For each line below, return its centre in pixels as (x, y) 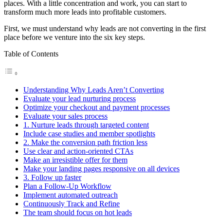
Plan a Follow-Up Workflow (67, 186)
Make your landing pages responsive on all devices (101, 168)
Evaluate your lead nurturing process (80, 98)
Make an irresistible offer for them (75, 160)
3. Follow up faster (52, 177)
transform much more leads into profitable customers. (85, 12)
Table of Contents (31, 54)
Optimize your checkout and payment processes (97, 107)
